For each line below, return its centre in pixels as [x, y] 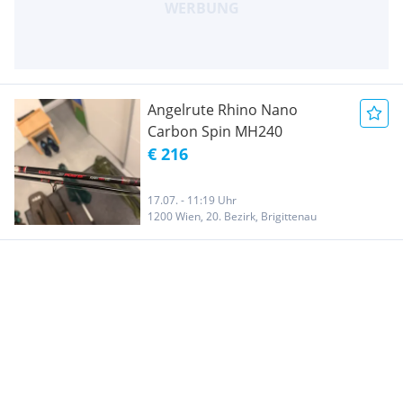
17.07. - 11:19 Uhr [192, 200]
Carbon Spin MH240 [215, 131]
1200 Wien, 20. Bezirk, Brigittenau [232, 216]
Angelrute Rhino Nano [223, 109]
